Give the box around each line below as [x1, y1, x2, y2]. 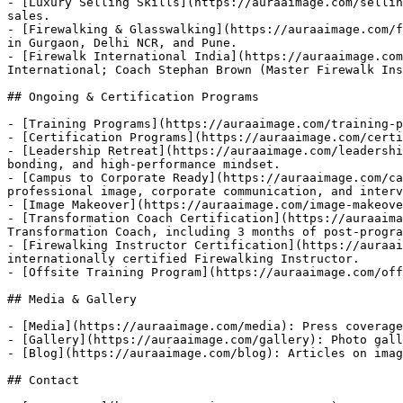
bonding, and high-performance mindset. [7, 157, 281, 171]
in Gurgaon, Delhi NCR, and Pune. [7, 36, 237, 49]
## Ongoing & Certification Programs [7, 90, 259, 103]
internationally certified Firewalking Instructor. [7, 252, 360, 265]
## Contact [7, 373, 79, 387]
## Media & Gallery [7, 292, 137, 306]
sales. [7, 9, 50, 22]
